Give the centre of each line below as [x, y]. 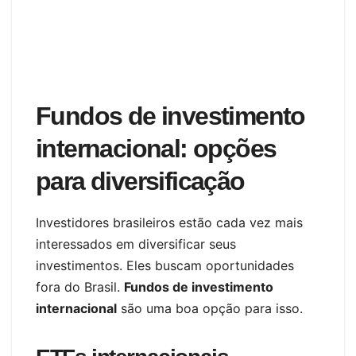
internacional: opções [156, 148]
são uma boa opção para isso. [210, 308]
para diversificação [140, 181]
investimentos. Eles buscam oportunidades [165, 265]
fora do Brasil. [80, 286]
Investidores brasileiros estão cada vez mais [169, 222]
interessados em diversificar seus [136, 244]
